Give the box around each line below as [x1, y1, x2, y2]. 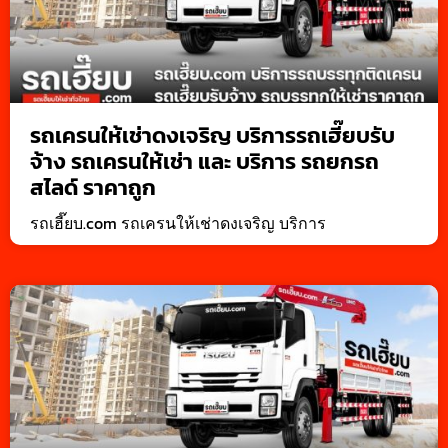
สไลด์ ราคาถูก [30, 171, 156, 205]
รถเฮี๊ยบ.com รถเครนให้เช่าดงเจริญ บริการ [30, 211, 326, 236]
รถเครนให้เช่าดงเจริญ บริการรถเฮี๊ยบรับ [30, 119, 395, 153]
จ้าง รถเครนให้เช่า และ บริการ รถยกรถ [30, 145, 379, 179]
